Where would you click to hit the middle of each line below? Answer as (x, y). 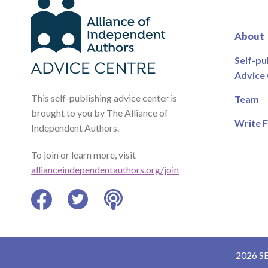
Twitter (93, 218)
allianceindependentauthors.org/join (105, 169)
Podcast (131, 218)
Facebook (62, 218)
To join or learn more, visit (84, 154)
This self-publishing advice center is (104, 98)
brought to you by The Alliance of (100, 112)
